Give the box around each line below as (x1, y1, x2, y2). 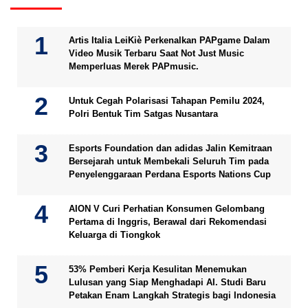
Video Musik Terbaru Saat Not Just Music (69, 48, 244, 58)
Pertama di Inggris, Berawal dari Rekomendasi (69, 217, 267, 227)
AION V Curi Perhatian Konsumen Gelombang (69, 203, 265, 214)
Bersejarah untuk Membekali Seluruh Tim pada (69, 156, 269, 166)
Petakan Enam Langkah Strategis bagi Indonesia (69, 290, 276, 300)
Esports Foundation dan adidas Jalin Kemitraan (69, 143, 272, 153)
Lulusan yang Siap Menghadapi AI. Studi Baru (69, 277, 266, 287)
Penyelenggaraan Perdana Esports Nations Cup (69, 169, 271, 179)
